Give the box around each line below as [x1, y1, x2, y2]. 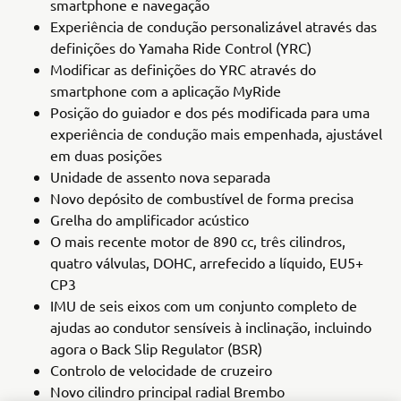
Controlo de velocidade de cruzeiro [50, 361, 272, 379]
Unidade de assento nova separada [50, 167, 270, 185]
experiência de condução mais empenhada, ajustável [50, 124, 382, 142]
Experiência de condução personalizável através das [50, 17, 377, 35]
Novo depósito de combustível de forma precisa [50, 189, 354, 207]
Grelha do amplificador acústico [50, 210, 249, 228]
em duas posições [50, 146, 162, 164]
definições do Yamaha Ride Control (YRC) [50, 38, 311, 56]
